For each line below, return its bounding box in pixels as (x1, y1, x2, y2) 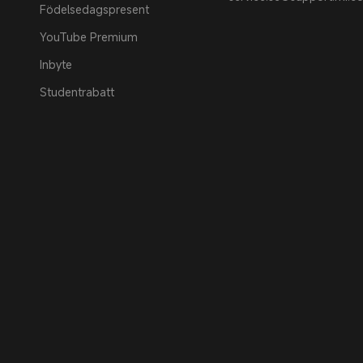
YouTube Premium (40, 28, 138, 45)
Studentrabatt (40, 83, 114, 100)
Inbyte (40, 56, 72, 72)
